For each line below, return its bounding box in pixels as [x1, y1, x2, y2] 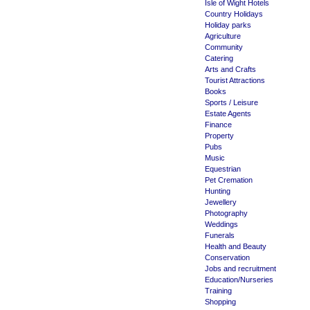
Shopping [205, 298, 236, 306]
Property [205, 131, 234, 140]
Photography [205, 209, 248, 217]
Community [205, 43, 243, 51]
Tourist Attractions [205, 76, 265, 84]
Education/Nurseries [205, 275, 273, 284]
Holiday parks [205, 21, 251, 29]
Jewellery [205, 198, 237, 206]
